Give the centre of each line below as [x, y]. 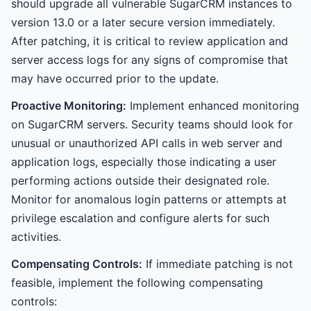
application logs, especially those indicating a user [144, 162]
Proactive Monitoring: [69, 106]
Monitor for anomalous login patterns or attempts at [149, 199]
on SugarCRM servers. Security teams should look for [152, 124]
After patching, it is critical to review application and [150, 41]
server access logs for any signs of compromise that [150, 60]
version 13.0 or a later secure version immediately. [143, 22]
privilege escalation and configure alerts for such [140, 218]
